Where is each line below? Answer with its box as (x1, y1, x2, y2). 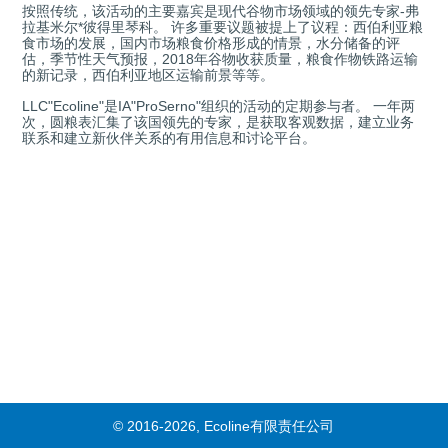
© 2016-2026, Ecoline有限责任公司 (113, 417, 335, 434)
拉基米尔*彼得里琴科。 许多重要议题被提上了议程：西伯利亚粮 (22, 19, 424, 36)
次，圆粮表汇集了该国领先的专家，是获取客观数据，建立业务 (22, 113, 415, 130)
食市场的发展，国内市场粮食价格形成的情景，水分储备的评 (22, 35, 401, 52)
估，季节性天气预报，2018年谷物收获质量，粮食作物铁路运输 (22, 51, 419, 68)
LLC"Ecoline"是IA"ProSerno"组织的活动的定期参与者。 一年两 (22, 97, 416, 114)
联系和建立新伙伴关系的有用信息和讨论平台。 (22, 129, 317, 146)
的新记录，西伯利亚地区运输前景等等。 (22, 67, 275, 84)
